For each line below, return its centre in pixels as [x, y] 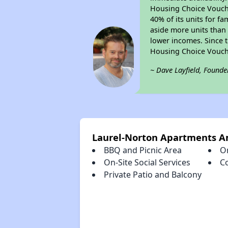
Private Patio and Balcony [152, 175]
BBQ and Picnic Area [142, 150]
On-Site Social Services [147, 162]
